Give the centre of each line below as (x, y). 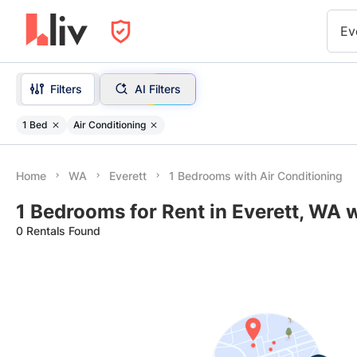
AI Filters (157, 88)
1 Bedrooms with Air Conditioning (256, 176)
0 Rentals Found (58, 231)
